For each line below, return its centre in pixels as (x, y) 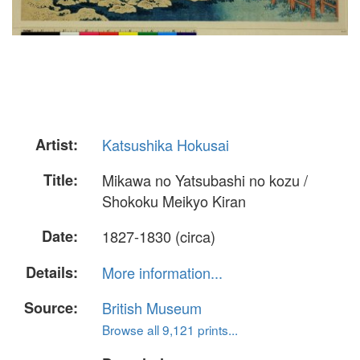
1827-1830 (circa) (159, 237)
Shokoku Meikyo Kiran (174, 201)
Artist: (57, 145)
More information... (162, 272)
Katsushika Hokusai (166, 145)
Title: (61, 180)
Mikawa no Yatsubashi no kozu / (205, 180)
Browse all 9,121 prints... (170, 329)
